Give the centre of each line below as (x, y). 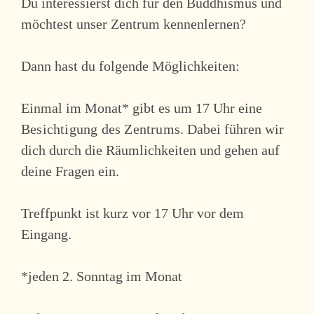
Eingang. (46, 234)
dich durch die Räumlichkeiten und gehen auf (150, 150)
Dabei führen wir (236, 129)
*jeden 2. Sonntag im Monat (102, 276)
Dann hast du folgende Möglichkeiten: (130, 66)
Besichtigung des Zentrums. (104, 129)
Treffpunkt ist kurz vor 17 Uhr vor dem (132, 213)
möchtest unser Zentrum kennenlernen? (134, 23)
